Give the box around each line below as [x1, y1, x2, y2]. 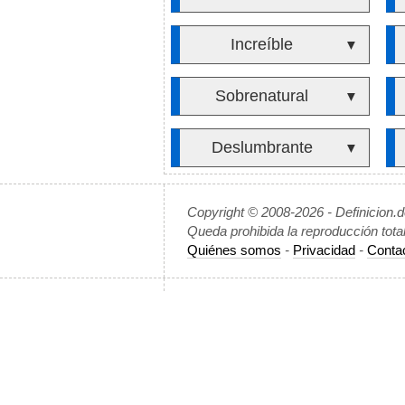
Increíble [231, 35, 294, 53]
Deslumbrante [211, 138, 313, 156]
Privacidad [293, 242, 355, 258]
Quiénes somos [187, 242, 281, 258]
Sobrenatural [215, 87, 309, 105]
